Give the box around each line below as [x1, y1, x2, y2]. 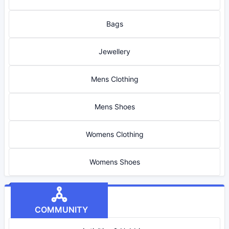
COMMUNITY [31, 204, 88, 215]
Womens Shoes [89, 157, 140, 166]
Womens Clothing [85, 130, 144, 139]
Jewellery [99, 47, 130, 56]
